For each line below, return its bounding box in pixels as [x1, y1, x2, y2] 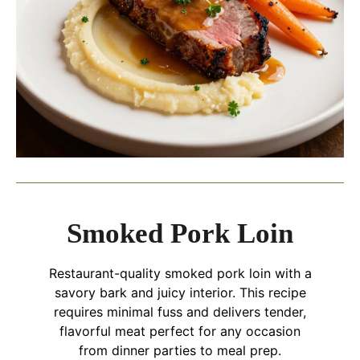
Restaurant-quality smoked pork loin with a [48, 265, 312, 282]
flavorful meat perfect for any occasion [59, 323, 301, 340]
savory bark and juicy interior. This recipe [54, 284, 306, 301]
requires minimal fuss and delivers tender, [54, 304, 306, 321]
